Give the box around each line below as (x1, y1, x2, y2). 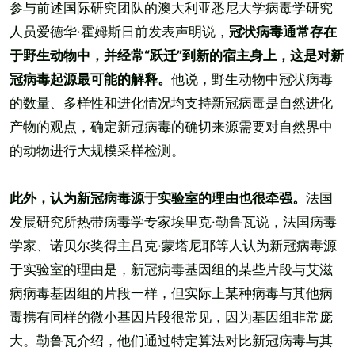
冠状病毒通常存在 (229, 24, 337, 40)
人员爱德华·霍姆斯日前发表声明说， (10, 24, 229, 40)
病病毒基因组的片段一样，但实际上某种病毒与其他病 (10, 285, 333, 301)
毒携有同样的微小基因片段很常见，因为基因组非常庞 (10, 309, 333, 325)
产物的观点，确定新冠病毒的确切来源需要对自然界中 (10, 119, 333, 135)
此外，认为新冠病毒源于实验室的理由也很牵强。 (10, 190, 306, 206)
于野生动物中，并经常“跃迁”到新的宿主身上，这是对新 (10, 48, 344, 63)
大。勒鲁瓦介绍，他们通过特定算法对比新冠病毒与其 (10, 333, 333, 349)
